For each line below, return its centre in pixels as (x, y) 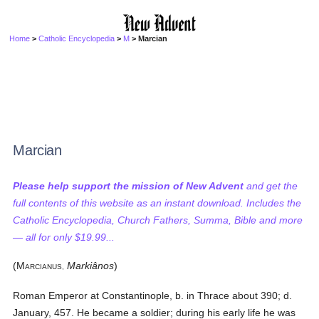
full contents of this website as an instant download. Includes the (157, 203)
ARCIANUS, (45, 267)
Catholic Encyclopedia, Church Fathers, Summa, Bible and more (158, 220)
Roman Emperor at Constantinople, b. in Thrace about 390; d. (153, 296)
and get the (271, 186)
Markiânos (91, 266)
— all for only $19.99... (64, 237)
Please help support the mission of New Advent (129, 186)
